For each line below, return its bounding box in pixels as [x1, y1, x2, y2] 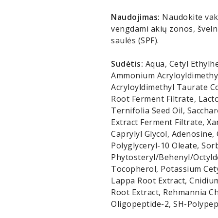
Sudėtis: [111, 58, 145, 70]
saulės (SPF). [111, 35, 159, 46]
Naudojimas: [111, 12, 160, 23]
